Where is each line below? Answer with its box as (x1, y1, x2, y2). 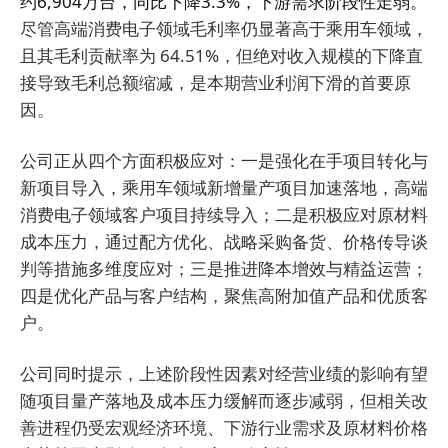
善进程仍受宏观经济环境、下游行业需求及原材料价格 (20, 416, 428, 440)
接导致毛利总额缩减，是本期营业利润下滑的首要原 (20, 71, 411, 95)
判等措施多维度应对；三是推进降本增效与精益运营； (20, 257, 428, 281)
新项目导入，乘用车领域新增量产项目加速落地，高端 (20, 176, 428, 200)
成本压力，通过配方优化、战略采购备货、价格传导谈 (20, 230, 428, 254)
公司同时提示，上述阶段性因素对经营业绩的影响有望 (20, 362, 428, 386)
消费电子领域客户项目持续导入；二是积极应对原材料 (20, 203, 428, 227)
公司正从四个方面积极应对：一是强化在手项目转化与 (20, 149, 428, 173)
